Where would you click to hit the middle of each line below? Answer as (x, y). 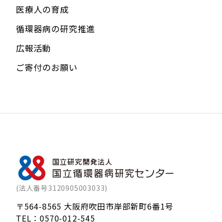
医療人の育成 (42, 9)
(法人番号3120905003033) (62, 188)
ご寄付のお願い (47, 67)
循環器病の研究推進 (56, 28)
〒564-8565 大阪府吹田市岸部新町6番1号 (95, 206)
